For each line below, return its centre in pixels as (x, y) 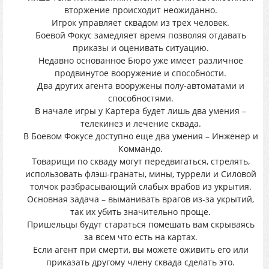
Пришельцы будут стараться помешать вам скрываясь (141, 224)
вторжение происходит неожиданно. (141, 10)
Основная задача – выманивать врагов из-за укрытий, (141, 199)
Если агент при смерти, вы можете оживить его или (141, 249)
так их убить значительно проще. (141, 212)
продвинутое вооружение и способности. (141, 73)
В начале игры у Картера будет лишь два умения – (141, 111)
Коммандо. (141, 149)
